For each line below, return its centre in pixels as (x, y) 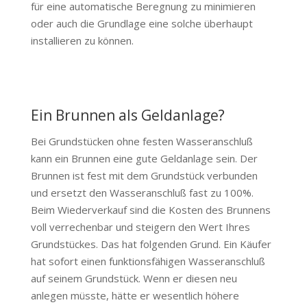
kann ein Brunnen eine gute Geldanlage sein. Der (144, 158)
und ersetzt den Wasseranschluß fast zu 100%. (142, 192)
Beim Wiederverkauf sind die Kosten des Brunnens (150, 209)
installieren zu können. (82, 40)
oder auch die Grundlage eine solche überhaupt (142, 23)
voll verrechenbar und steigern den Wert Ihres (140, 226)
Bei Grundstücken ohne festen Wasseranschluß (142, 141)
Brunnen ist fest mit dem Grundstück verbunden (144, 175)
